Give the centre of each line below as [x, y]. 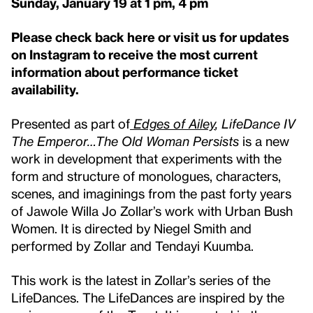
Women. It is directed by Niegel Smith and [131, 228]
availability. [45, 89]
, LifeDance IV [255, 124]
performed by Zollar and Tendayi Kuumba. [132, 246]
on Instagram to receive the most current [134, 54]
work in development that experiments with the [146, 159]
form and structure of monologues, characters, [146, 176]
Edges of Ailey [173, 124]
